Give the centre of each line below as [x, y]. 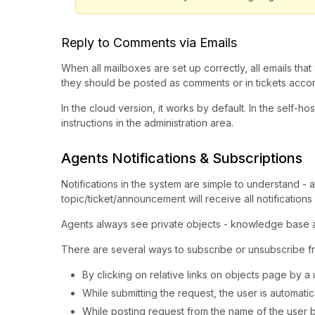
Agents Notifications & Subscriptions [182, 159]
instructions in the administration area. [147, 123]
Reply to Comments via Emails [149, 43]
